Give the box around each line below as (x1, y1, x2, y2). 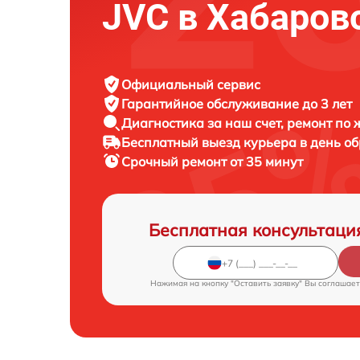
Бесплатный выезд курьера (121, 134, 300, 150)
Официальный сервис (121, 76, 260, 92)
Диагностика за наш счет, (121, 115, 287, 131)
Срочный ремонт (121, 153, 230, 170)
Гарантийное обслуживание (121, 96, 302, 112)
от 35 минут (230, 153, 303, 170)
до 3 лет (302, 96, 352, 112)
